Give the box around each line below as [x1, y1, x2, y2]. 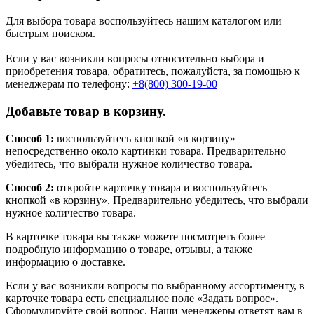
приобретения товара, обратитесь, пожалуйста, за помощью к [6, 65, 300, 78]
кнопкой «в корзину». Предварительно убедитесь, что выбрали [6, 193, 308, 206]
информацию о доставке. [6, 255, 125, 268]
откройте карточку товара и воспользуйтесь [54, 181, 267, 193]
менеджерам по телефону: [6, 78, 132, 90]
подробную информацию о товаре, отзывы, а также [6, 243, 252, 255]
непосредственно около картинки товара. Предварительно [6, 144, 286, 157]
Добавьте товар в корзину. [6, 103, 166, 118]
